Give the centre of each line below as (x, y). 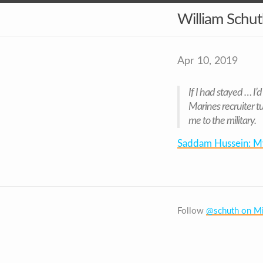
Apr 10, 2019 (208, 61)
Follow (192, 211)
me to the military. (222, 121)
